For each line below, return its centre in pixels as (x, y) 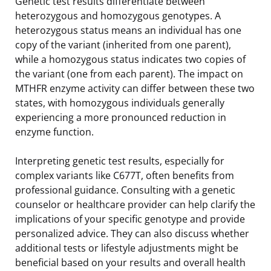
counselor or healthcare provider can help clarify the (135, 204)
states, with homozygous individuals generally (120, 103)
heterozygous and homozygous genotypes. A (118, 15)
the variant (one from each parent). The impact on (129, 73)
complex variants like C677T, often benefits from (125, 175)
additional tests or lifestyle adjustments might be (127, 248)
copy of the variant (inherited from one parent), (123, 44)
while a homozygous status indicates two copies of (130, 59)
